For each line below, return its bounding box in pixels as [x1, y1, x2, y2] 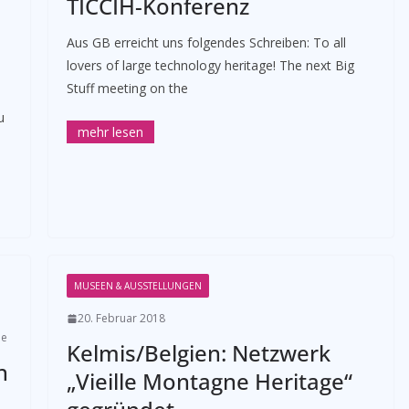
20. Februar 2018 [77, 310, 165, 326]
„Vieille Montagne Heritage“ [66, 366, 352, 396]
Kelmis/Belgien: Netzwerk [66, 338, 330, 368]
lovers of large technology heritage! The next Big [66, 57, 354, 74]
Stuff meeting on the [66, 79, 188, 97]
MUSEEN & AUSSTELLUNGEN [73, 279, 202, 292]
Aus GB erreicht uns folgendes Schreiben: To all [66, 34, 346, 51]
